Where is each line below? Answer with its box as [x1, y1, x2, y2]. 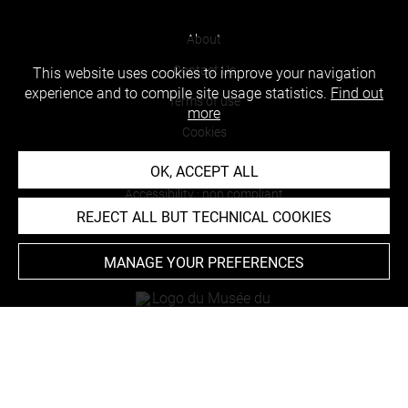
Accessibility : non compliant [125, 187, 283, 202]
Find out [331, 85, 383, 103]
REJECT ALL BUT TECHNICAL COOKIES [76, 208, 331, 226]
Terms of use [168, 94, 240, 109]
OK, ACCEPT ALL [149, 162, 259, 180]
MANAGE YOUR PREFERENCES [104, 254, 304, 271]
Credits [184, 156, 224, 171]
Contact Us [172, 63, 236, 78]
